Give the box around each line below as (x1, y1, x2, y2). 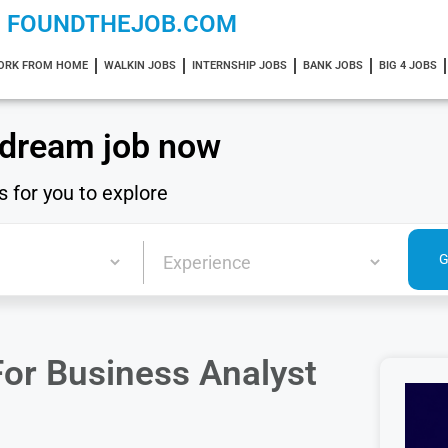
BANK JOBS (302, 59, 363, 72)
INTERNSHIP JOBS (191, 59, 287, 72)
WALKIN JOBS (103, 59, 176, 72)
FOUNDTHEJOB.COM (7, 10, 237, 38)
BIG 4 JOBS (378, 59, 437, 72)
